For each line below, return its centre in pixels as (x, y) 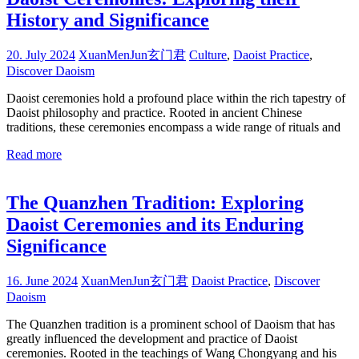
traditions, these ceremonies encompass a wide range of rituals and (173, 127)
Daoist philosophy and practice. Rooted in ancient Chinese (154, 112)
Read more (34, 154)
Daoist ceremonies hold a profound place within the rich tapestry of (176, 98)
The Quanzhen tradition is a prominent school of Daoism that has (171, 324)
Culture (208, 54)
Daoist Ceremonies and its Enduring (155, 224)
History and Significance (108, 20)
